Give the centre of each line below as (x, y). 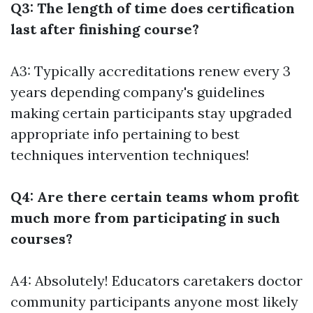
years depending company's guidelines (138, 92)
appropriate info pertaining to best (125, 134)
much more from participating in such (145, 218)
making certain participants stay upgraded (151, 113)
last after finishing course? (105, 29)
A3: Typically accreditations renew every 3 (151, 71)
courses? (42, 239)
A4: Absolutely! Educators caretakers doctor (156, 281)
